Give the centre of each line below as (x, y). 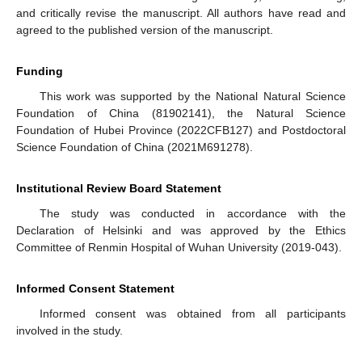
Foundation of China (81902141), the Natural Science (181, 114)
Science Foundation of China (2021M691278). (135, 147)
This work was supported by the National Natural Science (192, 97)
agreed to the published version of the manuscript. (145, 30)
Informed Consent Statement (95, 289)
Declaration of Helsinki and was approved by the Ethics (181, 231)
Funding (40, 72)
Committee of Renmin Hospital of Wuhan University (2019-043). (179, 248)
